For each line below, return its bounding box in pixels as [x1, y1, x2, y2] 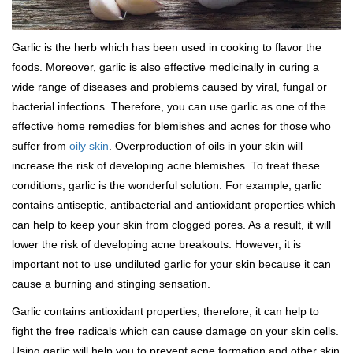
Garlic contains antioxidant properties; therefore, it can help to [12, 305, 319, 318]
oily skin [69, 139, 109, 153]
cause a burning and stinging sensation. [12, 277, 210, 291]
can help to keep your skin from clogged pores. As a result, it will [12, 218, 331, 232]
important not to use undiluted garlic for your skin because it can [12, 258, 331, 271]
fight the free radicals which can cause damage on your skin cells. [12, 325, 339, 338]
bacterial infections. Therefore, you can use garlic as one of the [12, 100, 326, 113]
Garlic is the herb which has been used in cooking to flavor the [12, 41, 321, 54]
